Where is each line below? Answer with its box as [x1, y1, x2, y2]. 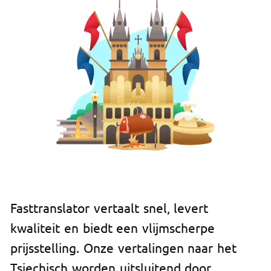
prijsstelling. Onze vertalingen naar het [10, 240, 237, 256]
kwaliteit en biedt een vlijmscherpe [10, 220, 215, 236]
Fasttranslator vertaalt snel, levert [10, 200, 209, 216]
